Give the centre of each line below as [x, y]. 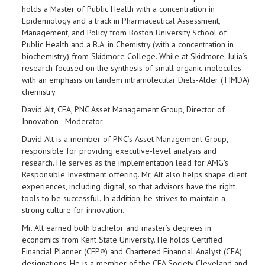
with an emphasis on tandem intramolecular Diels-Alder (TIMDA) [136, 80]
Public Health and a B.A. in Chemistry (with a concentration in [128, 44]
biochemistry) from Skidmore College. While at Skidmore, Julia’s [135, 56]
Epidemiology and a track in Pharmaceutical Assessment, [121, 21]
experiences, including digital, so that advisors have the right [129, 186]
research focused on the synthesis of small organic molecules [132, 68]
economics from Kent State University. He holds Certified [122, 240]
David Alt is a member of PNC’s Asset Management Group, [125, 139]
